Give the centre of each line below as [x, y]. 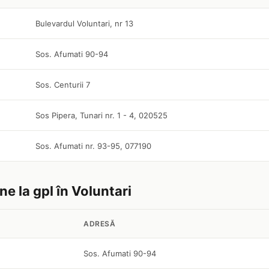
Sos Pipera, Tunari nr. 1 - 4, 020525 [101, 115]
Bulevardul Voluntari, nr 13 [84, 23]
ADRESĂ [99, 224]
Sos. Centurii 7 [63, 85]
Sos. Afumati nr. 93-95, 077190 [93, 146]
